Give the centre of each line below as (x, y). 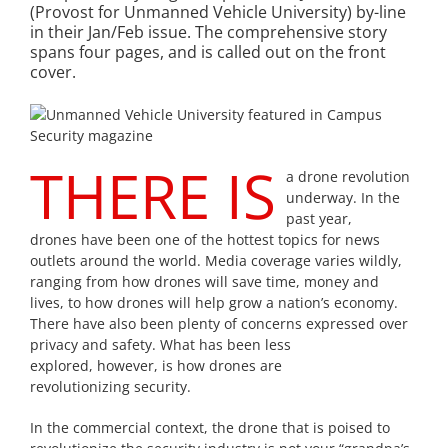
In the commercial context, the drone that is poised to (210, 427)
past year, (319, 218)
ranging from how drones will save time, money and (204, 281)
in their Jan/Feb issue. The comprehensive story (208, 32)
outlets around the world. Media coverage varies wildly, (216, 260)
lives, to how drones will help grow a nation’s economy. (214, 302)
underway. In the (343, 197)
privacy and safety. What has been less (160, 344)
